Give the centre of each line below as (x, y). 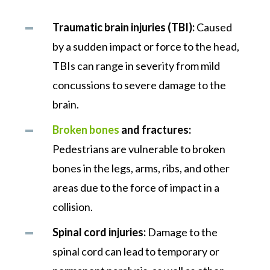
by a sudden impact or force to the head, (146, 46)
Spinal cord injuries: (99, 232)
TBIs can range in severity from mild (137, 66)
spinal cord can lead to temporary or (136, 251)
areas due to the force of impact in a (136, 187)
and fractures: (155, 130)
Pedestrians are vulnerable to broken (139, 149)
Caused (214, 27)
